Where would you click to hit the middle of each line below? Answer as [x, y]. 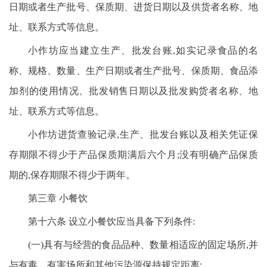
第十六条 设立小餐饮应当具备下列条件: [111, 221]
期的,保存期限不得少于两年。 [72, 175]
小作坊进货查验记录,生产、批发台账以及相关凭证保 [143, 134]
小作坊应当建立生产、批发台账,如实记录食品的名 [143, 50]
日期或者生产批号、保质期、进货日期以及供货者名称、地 [133, 7]
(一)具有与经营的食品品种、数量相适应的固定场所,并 [143, 245]
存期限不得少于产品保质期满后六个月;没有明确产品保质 [133, 155]
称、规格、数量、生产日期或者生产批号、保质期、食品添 [133, 71]
